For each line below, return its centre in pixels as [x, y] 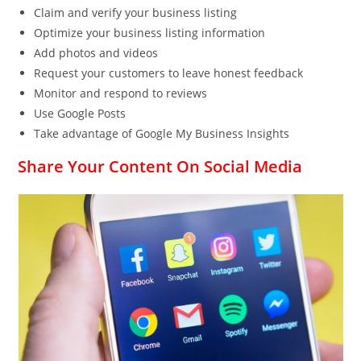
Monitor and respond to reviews [121, 93]
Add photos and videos [96, 53]
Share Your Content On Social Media [160, 167]
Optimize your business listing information [150, 33]
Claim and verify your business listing [136, 13]
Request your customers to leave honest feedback [169, 73]
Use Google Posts [80, 114]
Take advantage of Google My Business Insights [162, 134]
